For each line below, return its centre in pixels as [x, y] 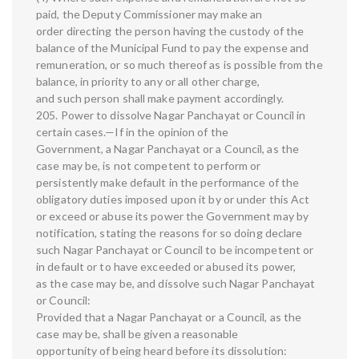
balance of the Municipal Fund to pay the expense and [173, 48]
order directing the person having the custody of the [170, 31]
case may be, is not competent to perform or [149, 166]
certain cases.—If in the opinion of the [132, 132]
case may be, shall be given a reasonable [137, 334]
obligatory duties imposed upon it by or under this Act [173, 200]
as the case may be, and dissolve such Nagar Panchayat [176, 284]
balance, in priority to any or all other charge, [148, 82]
